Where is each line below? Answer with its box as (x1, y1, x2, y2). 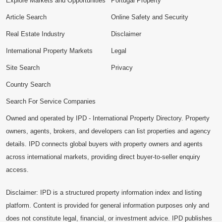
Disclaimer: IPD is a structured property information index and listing (6, 188, 202, 196)
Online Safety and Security (111, 13, 188, 21)
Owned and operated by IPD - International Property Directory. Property (6, 114, 210, 122)
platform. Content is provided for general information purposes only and (6, 201, 209, 209)
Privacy (111, 64, 133, 71)
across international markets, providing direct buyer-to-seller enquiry (6, 153, 200, 161)
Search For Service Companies (6, 98, 96, 105)
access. (6, 166, 29, 173)
